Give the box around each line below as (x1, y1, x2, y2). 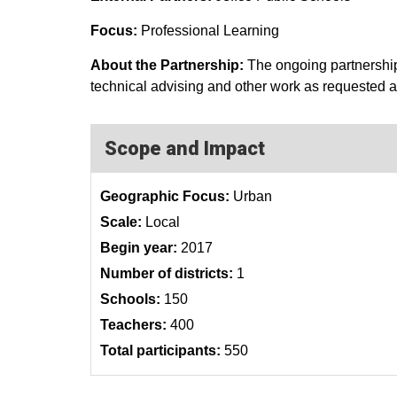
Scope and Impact (105, 137, 265, 160)
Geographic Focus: (100, 189, 233, 204)
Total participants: (100, 343, 224, 358)
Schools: (100, 292, 160, 307)
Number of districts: (100, 266, 233, 281)
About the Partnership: (90, 58, 247, 73)
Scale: (100, 214, 142, 230)
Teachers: (100, 317, 170, 332)
